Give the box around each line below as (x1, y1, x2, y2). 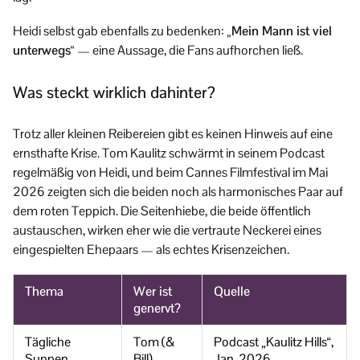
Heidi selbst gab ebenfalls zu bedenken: (13, 22, 227, 39)
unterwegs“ (13, 41, 75, 59)
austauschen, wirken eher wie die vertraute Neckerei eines (13, 221, 321, 239)
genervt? (133, 299, 181, 317)
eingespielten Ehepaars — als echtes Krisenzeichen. (13, 240, 289, 258)
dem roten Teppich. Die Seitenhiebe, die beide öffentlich (13, 202, 311, 219)
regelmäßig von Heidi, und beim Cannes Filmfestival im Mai (13, 163, 328, 181)
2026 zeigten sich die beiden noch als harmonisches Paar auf (13, 182, 343, 200)
